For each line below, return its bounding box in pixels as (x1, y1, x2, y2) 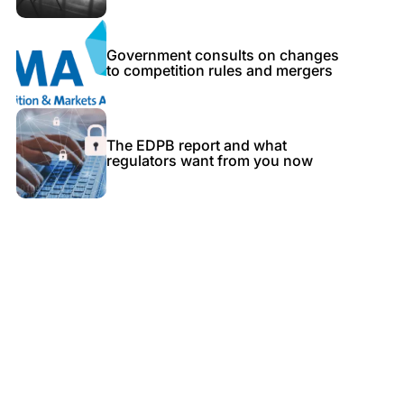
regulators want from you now (106, 151, 313, 170)
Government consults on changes (106, 46, 339, 64)
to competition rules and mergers (106, 61, 333, 79)
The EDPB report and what (106, 136, 287, 154)
